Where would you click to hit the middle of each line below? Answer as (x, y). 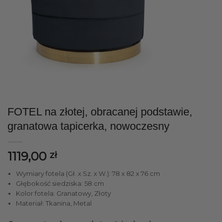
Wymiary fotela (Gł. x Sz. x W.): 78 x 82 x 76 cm (88, 174)
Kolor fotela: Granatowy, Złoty (63, 194)
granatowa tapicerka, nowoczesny (88, 126)
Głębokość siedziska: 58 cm (60, 184)
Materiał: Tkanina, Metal (54, 203)
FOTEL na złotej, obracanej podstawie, (100, 112)
